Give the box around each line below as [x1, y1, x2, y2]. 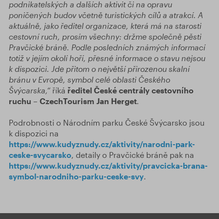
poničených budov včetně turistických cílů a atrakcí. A [9, 10, 203, 20]
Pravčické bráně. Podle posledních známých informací [9, 43, 205, 52]
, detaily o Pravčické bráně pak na [71, 150, 194, 159]
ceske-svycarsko [9, 150, 71, 159]
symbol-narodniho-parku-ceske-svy [9, 172, 144, 181]
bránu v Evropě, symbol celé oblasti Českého [9, 75, 170, 84]
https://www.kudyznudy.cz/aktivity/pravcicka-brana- [9, 161, 208, 170]
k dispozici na [9, 129, 59, 138]
